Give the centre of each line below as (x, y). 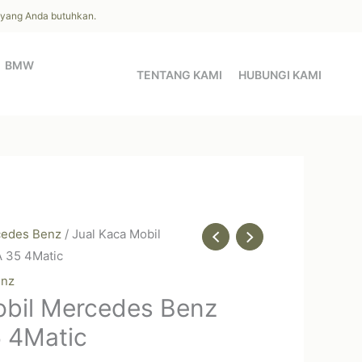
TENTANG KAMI (179, 75)
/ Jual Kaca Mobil (111, 234)
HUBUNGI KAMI (280, 75)
